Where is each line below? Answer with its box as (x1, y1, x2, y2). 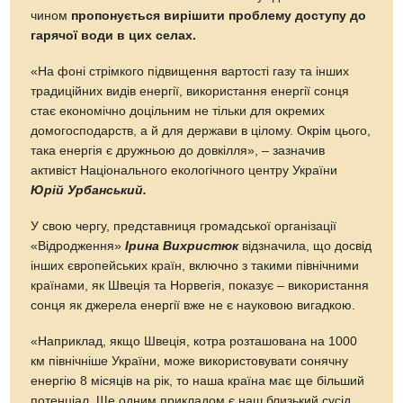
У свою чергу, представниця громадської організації (31, 219, 337, 233)
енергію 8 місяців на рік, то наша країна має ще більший (31, 373, 365, 388)
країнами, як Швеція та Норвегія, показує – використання (31, 278, 370, 292)
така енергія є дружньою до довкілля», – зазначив (31, 143, 326, 157)
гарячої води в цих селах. (31, 28, 197, 42)
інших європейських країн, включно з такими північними (31, 258, 360, 273)
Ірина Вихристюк (125, 238, 239, 253)
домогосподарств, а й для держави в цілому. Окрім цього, (31, 123, 372, 138)
